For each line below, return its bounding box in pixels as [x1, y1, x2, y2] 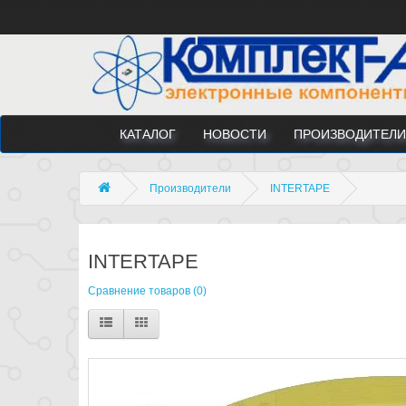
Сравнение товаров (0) [88, 284, 207, 297]
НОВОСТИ [203, 126, 266, 141]
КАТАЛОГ [120, 126, 176, 141]
